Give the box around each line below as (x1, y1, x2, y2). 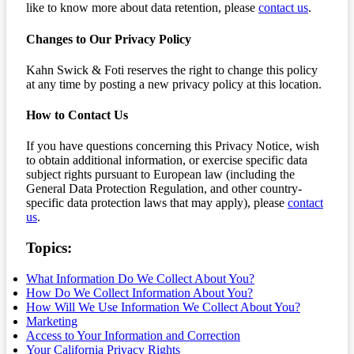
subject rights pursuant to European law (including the (26, 168, 295, 182)
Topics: (26, 239, 72, 257)
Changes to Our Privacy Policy (26, 32, 191, 46)
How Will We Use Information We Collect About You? (26, 299, 300, 314)
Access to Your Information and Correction (26, 328, 240, 342)
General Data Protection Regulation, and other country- (26, 182, 302, 196)
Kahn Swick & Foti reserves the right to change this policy (26, 62, 318, 77)
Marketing (26, 314, 77, 328)
